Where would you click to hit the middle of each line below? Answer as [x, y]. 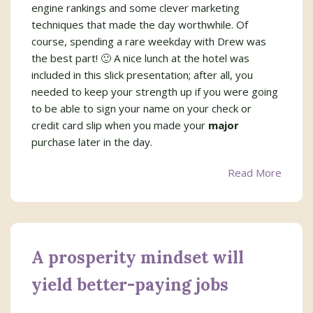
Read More [255, 173]
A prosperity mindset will [138, 257]
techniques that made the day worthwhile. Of [140, 24]
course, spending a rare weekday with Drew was [149, 41]
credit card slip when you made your [120, 125]
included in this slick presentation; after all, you [142, 75]
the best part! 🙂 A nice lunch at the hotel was [140, 58]
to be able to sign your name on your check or [141, 108]
